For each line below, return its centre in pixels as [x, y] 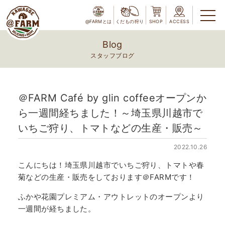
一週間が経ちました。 [57, 209]
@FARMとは [98, 21]
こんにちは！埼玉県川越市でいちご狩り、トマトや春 [111, 165]
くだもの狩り [130, 21]
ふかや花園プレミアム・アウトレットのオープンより [111, 197]
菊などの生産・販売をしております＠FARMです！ [106, 177]
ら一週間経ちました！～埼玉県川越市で [110, 113]
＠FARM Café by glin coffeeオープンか [112, 98]
